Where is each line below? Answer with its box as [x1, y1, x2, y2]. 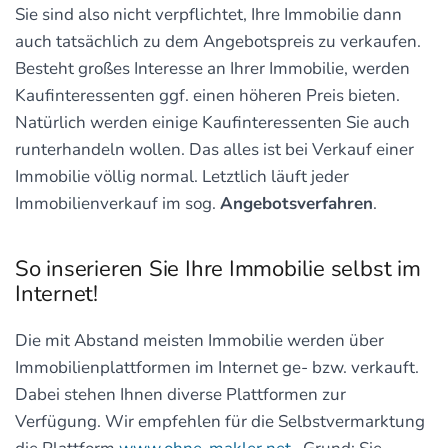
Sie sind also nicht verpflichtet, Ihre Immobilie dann [15, 3, 402, 26]
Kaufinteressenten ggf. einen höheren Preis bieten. [15, 84, 400, 107]
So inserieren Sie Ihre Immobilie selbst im [15, 254, 421, 284]
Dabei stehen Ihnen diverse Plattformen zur [15, 383, 346, 406]
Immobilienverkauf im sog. [15, 192, 220, 215]
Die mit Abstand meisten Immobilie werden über [15, 329, 384, 352]
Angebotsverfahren [220, 192, 373, 215]
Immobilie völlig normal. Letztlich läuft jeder [15, 165, 349, 188]
